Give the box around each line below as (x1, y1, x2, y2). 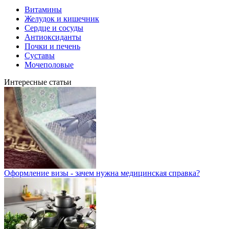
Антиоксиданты (25, 32, 81, 41)
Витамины (25, 5, 62, 14)
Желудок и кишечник (25, 14, 99, 23)
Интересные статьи (4, 77, 72, 86)
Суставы (25, 51, 55, 60)
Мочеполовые (25, 60, 74, 69)
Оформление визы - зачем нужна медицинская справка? (4, 168, 200, 177)
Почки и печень (25, 41, 80, 51)
